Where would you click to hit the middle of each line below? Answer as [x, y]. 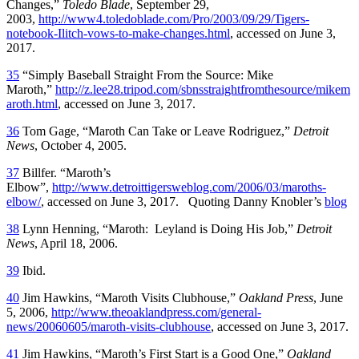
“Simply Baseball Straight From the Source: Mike [146, 75]
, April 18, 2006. [76, 243]
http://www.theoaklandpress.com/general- [156, 312]
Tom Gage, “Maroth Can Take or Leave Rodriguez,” [156, 131]
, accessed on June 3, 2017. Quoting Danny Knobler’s [183, 201]
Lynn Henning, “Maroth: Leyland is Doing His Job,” [158, 228]
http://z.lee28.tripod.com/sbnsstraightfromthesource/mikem [203, 89]
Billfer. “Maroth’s [65, 172]
